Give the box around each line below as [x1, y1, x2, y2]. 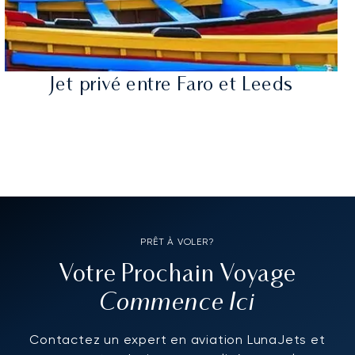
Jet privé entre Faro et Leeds [49, 77, 293, 95]
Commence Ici [99, 289, 256, 317]
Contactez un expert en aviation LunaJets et [29, 332, 326, 348]
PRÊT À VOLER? [140, 236, 215, 248]
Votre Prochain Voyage [58, 264, 297, 288]
